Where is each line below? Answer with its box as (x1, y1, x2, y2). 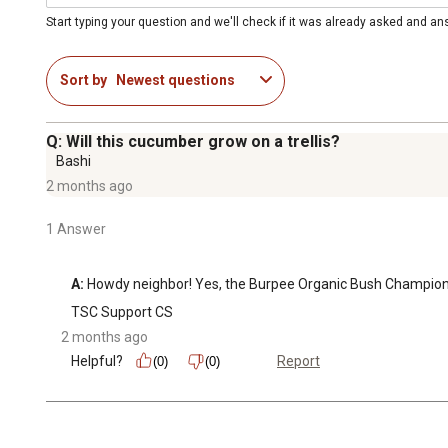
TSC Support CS (71, 303, 173, 320)
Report (277, 353, 320, 370)
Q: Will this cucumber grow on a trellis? (46, 131, 340, 151)
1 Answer (46, 220, 106, 237)
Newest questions (116, 72, 235, 89)
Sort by (60, 72, 107, 89)
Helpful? (71, 352, 123, 369)
